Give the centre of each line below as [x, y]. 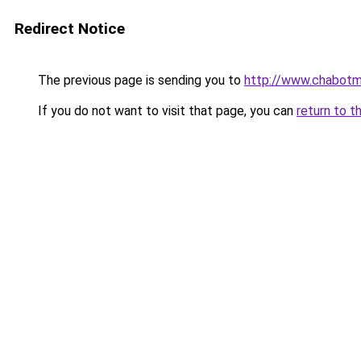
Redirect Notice [70, 29]
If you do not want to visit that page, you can [166, 111]
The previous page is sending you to [139, 80]
